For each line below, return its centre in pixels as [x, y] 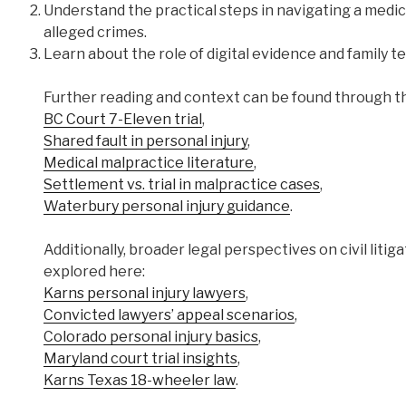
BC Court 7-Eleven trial [123, 119]
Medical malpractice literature [149, 162]
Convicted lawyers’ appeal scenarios [169, 314]
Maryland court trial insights [140, 358]
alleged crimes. [95, 32]
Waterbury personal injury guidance [167, 206]
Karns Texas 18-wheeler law [140, 380]
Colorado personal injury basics [151, 336]
